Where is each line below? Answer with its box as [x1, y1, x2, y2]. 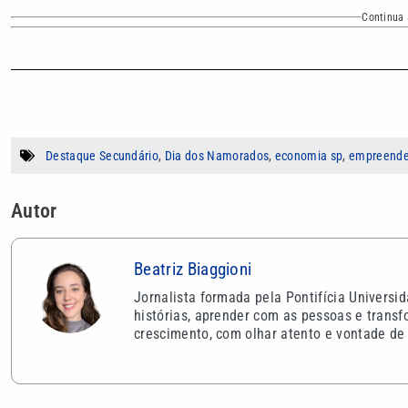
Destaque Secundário [46, 148, 159, 164]
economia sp [274, 148, 343, 164]
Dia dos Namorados [164, 148, 270, 164]
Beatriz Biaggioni [134, 259, 252, 280]
